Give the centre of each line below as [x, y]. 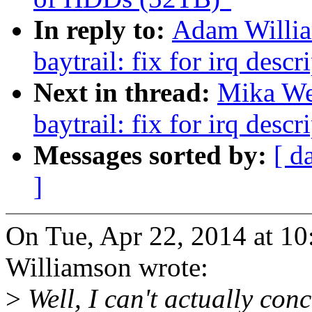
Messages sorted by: [154, 155]
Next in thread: [125, 93]
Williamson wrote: [107, 267]
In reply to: [103, 30]
